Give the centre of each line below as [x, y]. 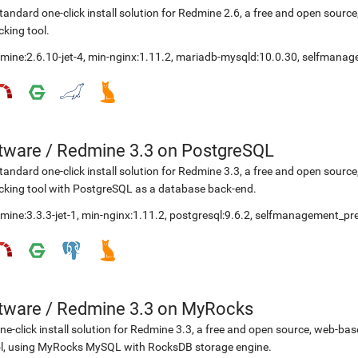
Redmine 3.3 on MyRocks [155, 309]
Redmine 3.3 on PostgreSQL [165, 151]
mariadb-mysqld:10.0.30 [237, 57]
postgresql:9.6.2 [210, 215]
